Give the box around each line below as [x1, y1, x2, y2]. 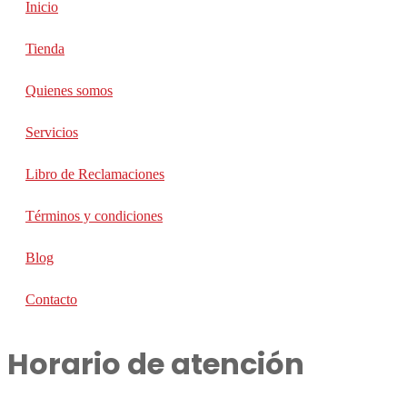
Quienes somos [25, 82, 113, 98]
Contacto [25, 291, 77, 307]
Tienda [25, 40, 65, 56]
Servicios [25, 124, 78, 140]
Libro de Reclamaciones [25, 165, 164, 182]
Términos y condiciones [25, 207, 163, 223]
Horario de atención [7, 343, 304, 385]
